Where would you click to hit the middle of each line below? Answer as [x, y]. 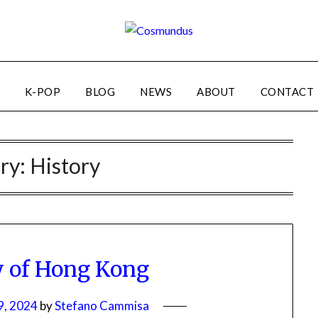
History [65, 165]
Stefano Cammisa [102, 306]
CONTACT [287, 92]
